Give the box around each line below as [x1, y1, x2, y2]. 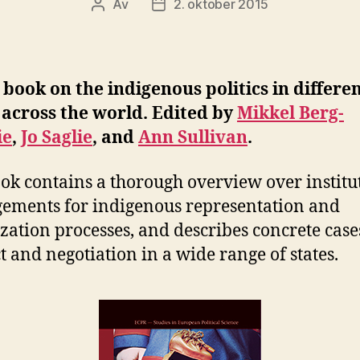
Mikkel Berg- [237, 102, 344, 125]
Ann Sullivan [138, 126, 247, 149]
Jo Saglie [21, 126, 92, 149]
